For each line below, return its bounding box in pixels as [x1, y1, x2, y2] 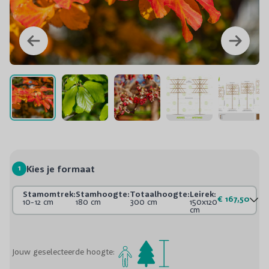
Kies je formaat [26, 162, 95, 175]
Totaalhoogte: [130, 188, 190, 199]
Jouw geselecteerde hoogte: [12, 246, 115, 258]
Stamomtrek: [23, 188, 76, 199]
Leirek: [190, 188, 216, 199]
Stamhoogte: [76, 188, 130, 199]
